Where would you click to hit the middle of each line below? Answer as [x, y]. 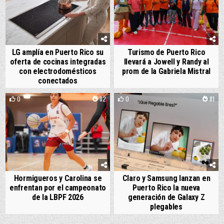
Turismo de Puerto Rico [166, 52]
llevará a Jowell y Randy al [166, 61]
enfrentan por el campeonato [58, 188]
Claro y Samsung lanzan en [166, 178]
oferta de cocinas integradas [58, 61]
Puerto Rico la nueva [166, 188]
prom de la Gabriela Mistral [166, 71]
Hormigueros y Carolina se [58, 178]
